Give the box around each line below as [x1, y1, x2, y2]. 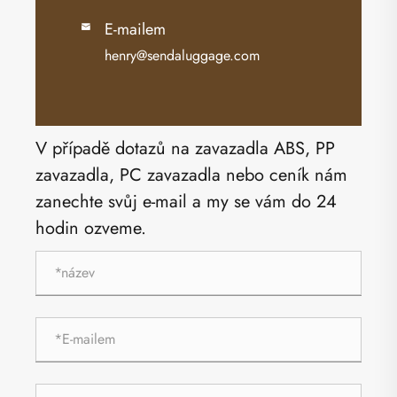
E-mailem [105, 17, 166, 41]
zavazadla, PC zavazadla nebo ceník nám [35, 161, 347, 188]
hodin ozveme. [35, 214, 146, 241]
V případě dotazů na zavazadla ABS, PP [35, 135, 335, 161]
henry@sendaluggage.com [105, 44, 260, 66]
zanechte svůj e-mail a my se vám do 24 [35, 188, 337, 214]
